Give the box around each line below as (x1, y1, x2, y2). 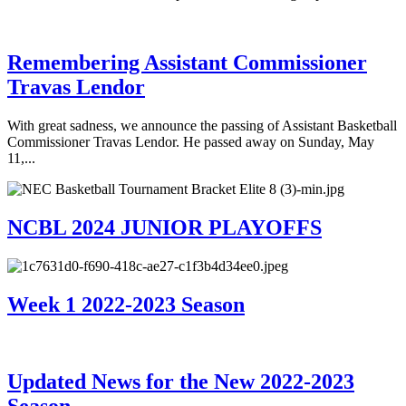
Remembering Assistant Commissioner (7, 51, 367, 75)
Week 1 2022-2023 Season (7, 292, 245, 316)
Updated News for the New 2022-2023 (7, 369, 354, 393)
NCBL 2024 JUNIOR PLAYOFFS (7, 216, 322, 240)
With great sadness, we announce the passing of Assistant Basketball (7, 118, 397, 134)
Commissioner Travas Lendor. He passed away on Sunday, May (7, 134, 374, 150)
